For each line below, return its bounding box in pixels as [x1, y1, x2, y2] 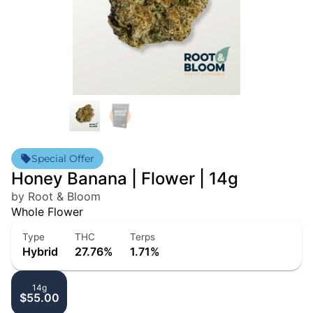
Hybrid [22, 245, 58, 259]
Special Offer [31, 152, 94, 166]
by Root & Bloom [11, 189, 101, 204]
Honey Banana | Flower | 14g [11, 168, 238, 189]
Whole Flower [11, 205, 83, 219]
